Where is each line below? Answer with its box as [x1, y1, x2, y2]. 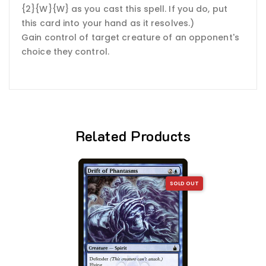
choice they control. [21, 46, 109, 58]
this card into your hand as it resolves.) [21, 17, 195, 30]
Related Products [75, 126, 191, 145]
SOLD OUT [169, 180, 199, 188]
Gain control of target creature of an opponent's [21, 31, 239, 44]
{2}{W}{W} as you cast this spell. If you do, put [21, 3, 227, 15]
